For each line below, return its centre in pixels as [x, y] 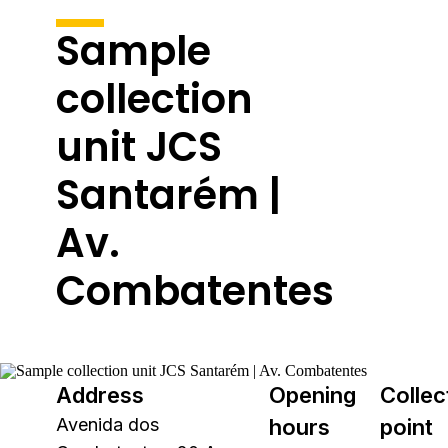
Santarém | [168, 195]
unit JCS [139, 147]
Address [100, 395]
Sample [133, 51]
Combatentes [195, 291]
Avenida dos [107, 424]
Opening [312, 395]
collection [154, 99]
